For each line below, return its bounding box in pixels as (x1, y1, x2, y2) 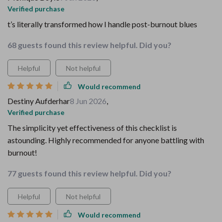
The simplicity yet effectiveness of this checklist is (7, 123, 177, 132)
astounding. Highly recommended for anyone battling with (7, 135, 204, 145)
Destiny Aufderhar (7, 96, 70, 106)
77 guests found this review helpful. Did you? (7, 168, 171, 178)
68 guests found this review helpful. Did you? (7, 40, 171, 50)
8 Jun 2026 (70, 96, 107, 106)
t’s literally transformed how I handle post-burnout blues (7, 19, 197, 29)
